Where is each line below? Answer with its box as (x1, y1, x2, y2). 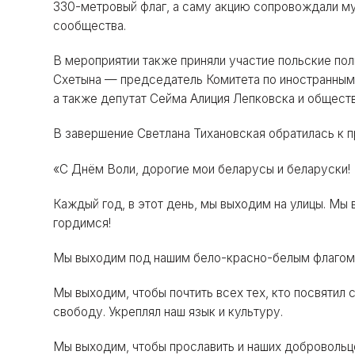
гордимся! (53, 215, 112, 231)
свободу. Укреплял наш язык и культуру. (53, 304, 284, 320)
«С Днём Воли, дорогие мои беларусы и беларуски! (53, 161, 351, 177)
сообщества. (53, 18, 127, 34)
